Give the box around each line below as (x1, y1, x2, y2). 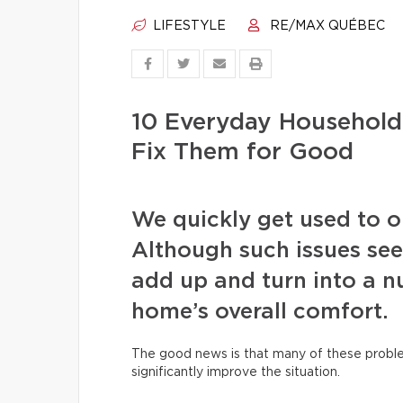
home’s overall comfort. (131, 301, 389, 323)
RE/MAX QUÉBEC (266, 20, 385, 32)
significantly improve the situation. (131, 366, 344, 379)
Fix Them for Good (131, 140, 354, 164)
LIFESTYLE (149, 20, 226, 32)
